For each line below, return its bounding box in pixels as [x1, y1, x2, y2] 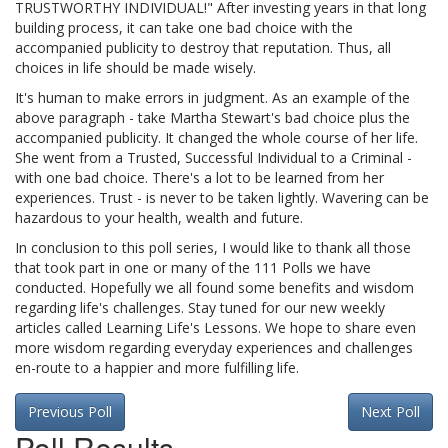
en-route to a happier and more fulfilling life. [15, 358, 299, 377]
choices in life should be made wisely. [15, 58, 256, 77]
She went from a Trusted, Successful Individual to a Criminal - [15, 148, 412, 167]
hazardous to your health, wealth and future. [15, 208, 303, 227]
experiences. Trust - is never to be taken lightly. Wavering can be [15, 188, 429, 207]
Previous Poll [28, 402, 112, 421]
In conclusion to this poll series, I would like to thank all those [15, 238, 411, 257]
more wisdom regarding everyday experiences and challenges [15, 338, 413, 357]
